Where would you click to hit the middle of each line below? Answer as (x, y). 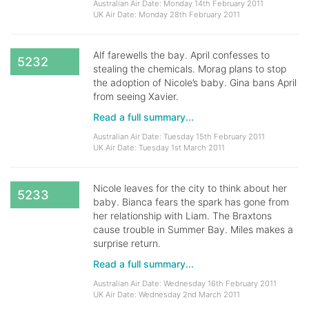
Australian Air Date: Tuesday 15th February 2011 (179, 137)
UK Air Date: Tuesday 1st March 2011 (159, 148)
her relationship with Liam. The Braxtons (182, 216)
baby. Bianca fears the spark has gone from (191, 202)
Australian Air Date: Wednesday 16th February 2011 (185, 283)
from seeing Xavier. (136, 96)
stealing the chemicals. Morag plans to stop (190, 69)
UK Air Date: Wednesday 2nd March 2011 (167, 295)
